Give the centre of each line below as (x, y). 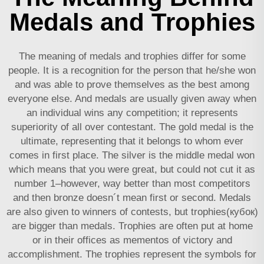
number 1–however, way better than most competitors (132, 183)
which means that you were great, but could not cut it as (132, 169)
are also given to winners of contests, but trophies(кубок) (132, 212)
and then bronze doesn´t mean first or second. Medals (132, 197)
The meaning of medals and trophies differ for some (132, 56)
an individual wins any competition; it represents (132, 113)
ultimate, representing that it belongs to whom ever (132, 141)
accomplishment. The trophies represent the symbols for (132, 254)
